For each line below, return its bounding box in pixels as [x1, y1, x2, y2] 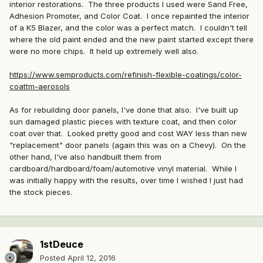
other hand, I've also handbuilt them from [9, 152, 161, 162]
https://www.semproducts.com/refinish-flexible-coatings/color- [9, 70, 242, 80]
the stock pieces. [9, 187, 75, 197]
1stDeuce [40, 238, 83, 251]
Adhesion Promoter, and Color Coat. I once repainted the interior [9, 11, 249, 21]
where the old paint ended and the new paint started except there [9, 35, 254, 45]
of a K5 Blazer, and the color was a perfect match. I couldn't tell [9, 23, 247, 33]
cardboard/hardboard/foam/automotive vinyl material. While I [9, 164, 237, 174]
